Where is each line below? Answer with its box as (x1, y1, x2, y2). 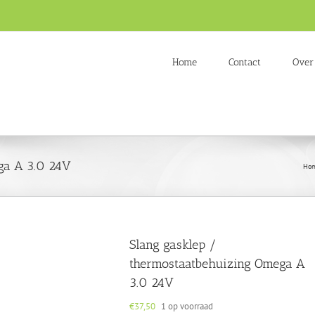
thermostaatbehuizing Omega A (129, 256, 305, 271)
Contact (229, 56, 261, 68)
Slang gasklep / (129, 237, 217, 252)
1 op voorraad (161, 300, 213, 312)
